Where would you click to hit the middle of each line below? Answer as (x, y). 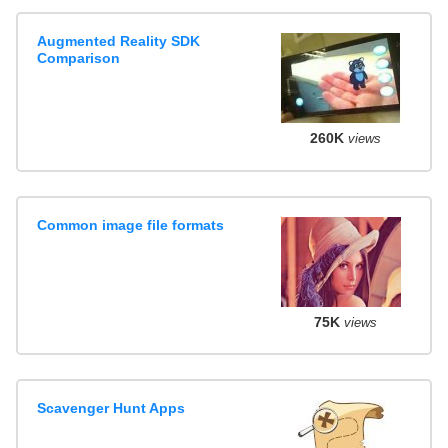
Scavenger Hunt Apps (111, 408)
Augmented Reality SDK (119, 41)
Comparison (79, 58)
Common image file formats (131, 224)
